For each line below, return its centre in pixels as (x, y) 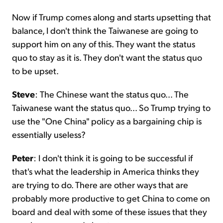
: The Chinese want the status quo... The (112, 94)
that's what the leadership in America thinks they (106, 171)
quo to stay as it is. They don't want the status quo (107, 57)
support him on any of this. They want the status (104, 44)
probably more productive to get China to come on (111, 198)
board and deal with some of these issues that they (110, 212)
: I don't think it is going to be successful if (113, 158)
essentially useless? (49, 134)
